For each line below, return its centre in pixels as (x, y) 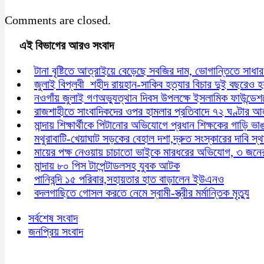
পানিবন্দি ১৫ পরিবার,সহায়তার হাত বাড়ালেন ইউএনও (129, 179)
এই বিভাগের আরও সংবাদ (59, 45)
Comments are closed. (58, 20)
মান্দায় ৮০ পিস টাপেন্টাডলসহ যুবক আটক (107, 165)
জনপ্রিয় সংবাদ (56, 231)
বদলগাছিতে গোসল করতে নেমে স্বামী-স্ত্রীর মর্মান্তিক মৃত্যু (142, 192)
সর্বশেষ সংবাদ (53, 218)
